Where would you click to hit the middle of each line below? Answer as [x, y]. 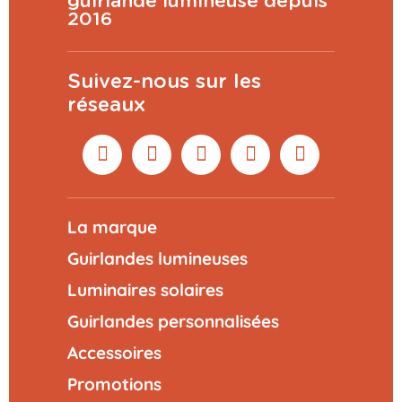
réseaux [106, 105]
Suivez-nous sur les [164, 81]
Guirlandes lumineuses [157, 258]
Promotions [114, 384]
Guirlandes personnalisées [173, 321]
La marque [112, 227]
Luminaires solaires [145, 289]
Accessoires [114, 352]
